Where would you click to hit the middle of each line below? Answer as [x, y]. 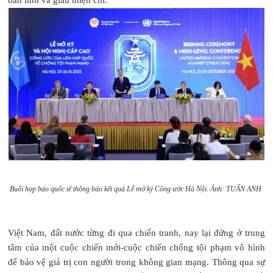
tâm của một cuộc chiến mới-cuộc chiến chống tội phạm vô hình [136, 247]
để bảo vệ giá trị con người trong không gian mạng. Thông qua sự [136, 262]
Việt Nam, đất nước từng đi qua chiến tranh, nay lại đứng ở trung [136, 232]
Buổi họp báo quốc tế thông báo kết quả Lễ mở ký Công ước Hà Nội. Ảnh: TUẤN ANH [136, 189]
